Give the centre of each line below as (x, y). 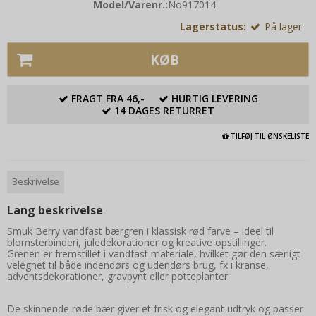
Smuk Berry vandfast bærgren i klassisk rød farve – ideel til (140, 231)
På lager (283, 27)
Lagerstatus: (213, 27)
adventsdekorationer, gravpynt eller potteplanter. (119, 276)
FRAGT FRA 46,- (108, 98)
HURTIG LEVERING (214, 98)
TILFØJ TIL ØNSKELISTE (269, 136)
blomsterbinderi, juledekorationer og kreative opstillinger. (137, 243)
